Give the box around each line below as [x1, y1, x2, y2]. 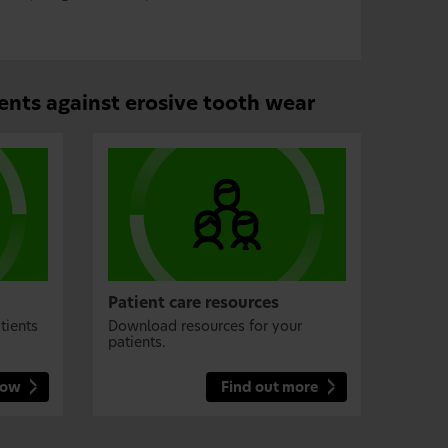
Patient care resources [108, 296, 280, 312]
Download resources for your [108, 320, 303, 335]
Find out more [220, 380, 319, 395]
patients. [108, 336, 167, 351]
